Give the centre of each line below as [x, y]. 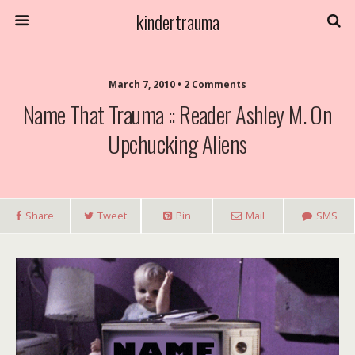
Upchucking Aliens [177, 143]
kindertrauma [177, 21]
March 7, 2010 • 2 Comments [177, 84]
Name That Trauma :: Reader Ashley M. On [177, 114]
